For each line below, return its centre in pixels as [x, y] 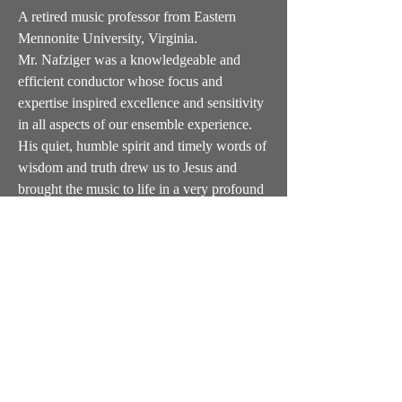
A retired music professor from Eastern [127, 16]
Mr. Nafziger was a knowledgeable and [129, 59]
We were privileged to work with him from [139, 253]
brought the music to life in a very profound [141, 188]
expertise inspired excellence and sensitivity [141, 102]
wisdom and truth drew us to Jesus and [127, 167]
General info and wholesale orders [144, 323]
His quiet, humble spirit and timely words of [142, 145]
